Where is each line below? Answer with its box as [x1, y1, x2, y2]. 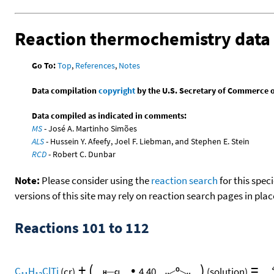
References [75, 59, 116, 71]
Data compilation [32, 84, 99, 96]
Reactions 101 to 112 [15, 218, 149, 237]
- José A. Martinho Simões [42, 122, 138, 134]
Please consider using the [40, 173, 151, 187]
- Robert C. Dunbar [46, 148, 116, 160]
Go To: [32, 59, 56, 71]
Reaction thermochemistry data [15, 26, 270, 50]
